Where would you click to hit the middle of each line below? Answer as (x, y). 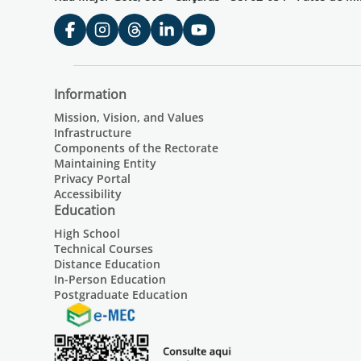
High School (87, 233)
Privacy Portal (93, 178)
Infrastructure (93, 133)
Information (91, 94)
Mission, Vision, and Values (129, 117)
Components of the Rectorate (137, 148)
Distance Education (108, 264)
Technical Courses (104, 249)
